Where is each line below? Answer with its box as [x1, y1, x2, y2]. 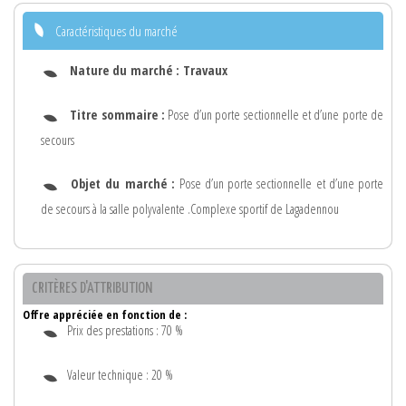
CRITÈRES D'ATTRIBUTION [32, 280, 152, 296]
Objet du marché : [71, 175, 179, 193]
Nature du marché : [70, 61, 183, 79]
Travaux [183, 61, 227, 79]
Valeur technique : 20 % [67, 365, 173, 383]
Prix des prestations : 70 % [67, 321, 183, 339]
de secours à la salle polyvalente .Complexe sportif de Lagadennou [41, 200, 339, 218]
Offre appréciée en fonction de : [23, 305, 187, 323]
